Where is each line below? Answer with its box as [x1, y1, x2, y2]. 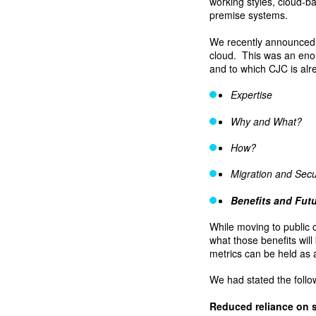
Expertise [231, 87, 273, 102]
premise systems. [209, 8, 288, 23]
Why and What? [231, 114, 303, 128]
